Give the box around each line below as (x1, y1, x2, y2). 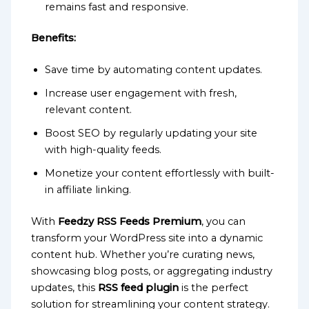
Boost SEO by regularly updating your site (45, 127, 258, 140)
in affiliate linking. (45, 183, 132, 197)
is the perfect (179, 281, 249, 295)
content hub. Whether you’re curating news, (31, 248, 255, 261)
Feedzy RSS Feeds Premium (58, 215, 202, 228)
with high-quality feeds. (45, 143, 162, 157)
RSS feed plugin (98, 281, 179, 295)
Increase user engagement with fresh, (45, 87, 237, 100)
